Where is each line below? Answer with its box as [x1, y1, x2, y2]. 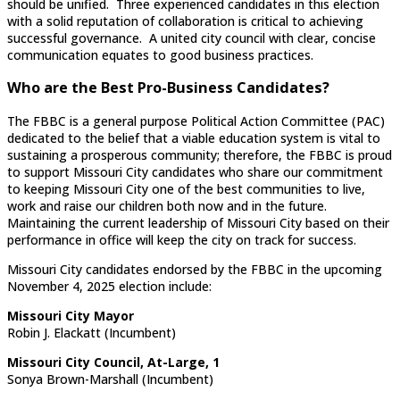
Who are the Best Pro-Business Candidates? [7, 78, 329, 98]
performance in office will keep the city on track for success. [7, 230, 356, 248]
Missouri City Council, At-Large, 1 [7, 353, 220, 371]
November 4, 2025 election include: [7, 277, 212, 295]
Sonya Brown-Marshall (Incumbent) [7, 370, 213, 387]
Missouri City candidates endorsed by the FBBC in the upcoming [7, 260, 382, 278]
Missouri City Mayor [7, 306, 134, 324]
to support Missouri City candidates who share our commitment [7, 162, 383, 180]
